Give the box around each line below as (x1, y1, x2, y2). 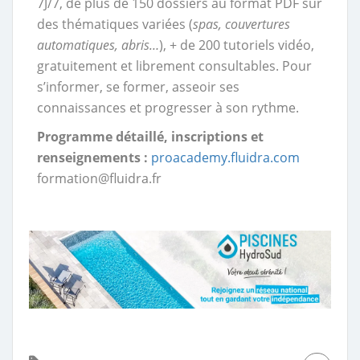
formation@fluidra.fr (37, 170, 162, 187)
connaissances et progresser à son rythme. (37, 99, 299, 117)
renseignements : (37, 149, 151, 166)
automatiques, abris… (37, 36, 159, 54)
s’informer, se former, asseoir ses (37, 78, 239, 96)
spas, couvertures (193, 15, 290, 33)
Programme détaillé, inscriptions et (37, 128, 264, 145)
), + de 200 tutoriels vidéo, (159, 36, 314, 54)
